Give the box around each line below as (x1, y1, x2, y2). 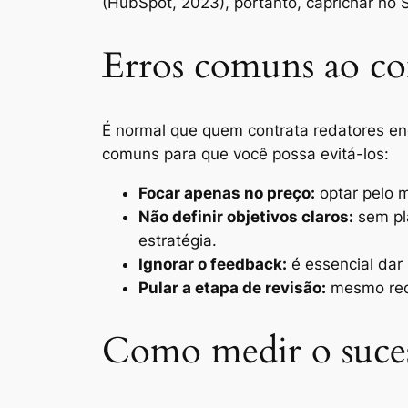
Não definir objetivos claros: (138, 208, 353, 227)
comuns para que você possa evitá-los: (102, 145, 389, 164)
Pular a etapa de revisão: (138, 279, 326, 298)
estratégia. (138, 231, 217, 250)
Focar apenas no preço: (138, 184, 315, 203)
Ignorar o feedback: (138, 255, 287, 274)
